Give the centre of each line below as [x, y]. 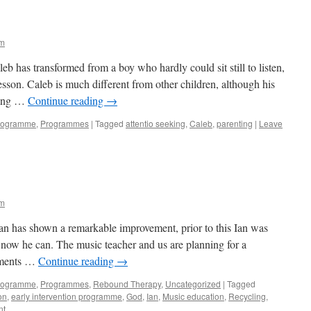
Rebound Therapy [127, 284]
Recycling [247, 296]
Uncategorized [193, 284]
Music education [193, 296]
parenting [235, 123]
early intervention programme [67, 296]
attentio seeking [155, 123]
